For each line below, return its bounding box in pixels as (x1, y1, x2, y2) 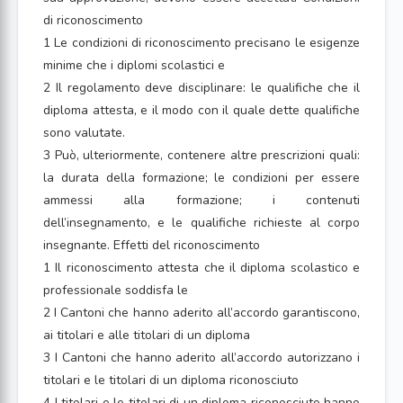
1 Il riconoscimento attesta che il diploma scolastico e (43, 259, 360, 276)
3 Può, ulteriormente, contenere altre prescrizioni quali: (43, 147, 360, 164)
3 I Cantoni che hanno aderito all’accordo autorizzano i (43, 349, 360, 366)
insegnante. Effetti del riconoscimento (43, 237, 260, 254)
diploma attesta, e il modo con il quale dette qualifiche (43, 102, 360, 119)
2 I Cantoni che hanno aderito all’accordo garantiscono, (43, 304, 360, 321)
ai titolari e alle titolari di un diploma (43, 327, 250, 344)
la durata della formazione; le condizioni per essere (43, 169, 360, 186)
